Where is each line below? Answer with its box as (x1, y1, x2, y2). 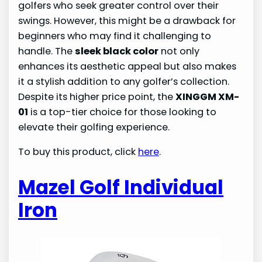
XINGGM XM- (175, 90, 240, 104)
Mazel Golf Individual (18, 174, 224, 201)
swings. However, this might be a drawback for (18, 14, 236, 28)
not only (158, 44, 200, 58)
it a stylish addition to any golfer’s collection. (18, 75, 230, 89)
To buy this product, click (18, 145, 139, 159)
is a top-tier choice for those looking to (28, 105, 217, 119)
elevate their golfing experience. (18, 120, 170, 135)
